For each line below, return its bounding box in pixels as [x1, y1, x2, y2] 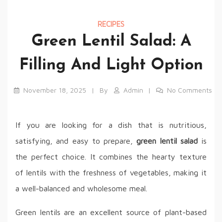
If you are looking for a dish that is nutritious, [15, 120, 207, 130]
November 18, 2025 [23, 86, 86, 95]
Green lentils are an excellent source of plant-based [15, 208, 207, 217]
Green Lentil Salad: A [31, 34, 191, 50]
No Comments [167, 86, 213, 95]
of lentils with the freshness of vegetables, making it [15, 168, 207, 177]
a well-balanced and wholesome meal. [15, 184, 147, 193]
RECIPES [98, 20, 124, 29]
